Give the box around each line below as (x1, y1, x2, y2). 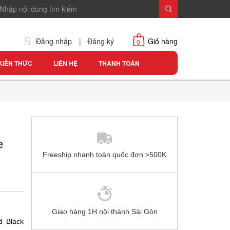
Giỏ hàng (148, 36, 178, 46)
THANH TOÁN (98, 59, 140, 68)
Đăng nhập (35, 36, 72, 46)
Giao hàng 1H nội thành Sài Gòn (51, 207, 158, 216)
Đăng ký (87, 36, 114, 46)
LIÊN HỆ (53, 59, 78, 68)
